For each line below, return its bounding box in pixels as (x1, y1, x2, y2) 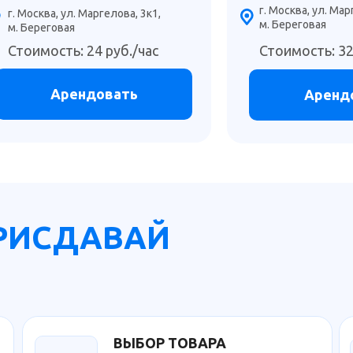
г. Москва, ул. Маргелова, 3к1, (8, 7, 161, 20)
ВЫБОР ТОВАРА (113, 335, 226, 351)
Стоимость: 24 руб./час (8, 43, 158, 58)
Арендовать (50, 86, 138, 102)
